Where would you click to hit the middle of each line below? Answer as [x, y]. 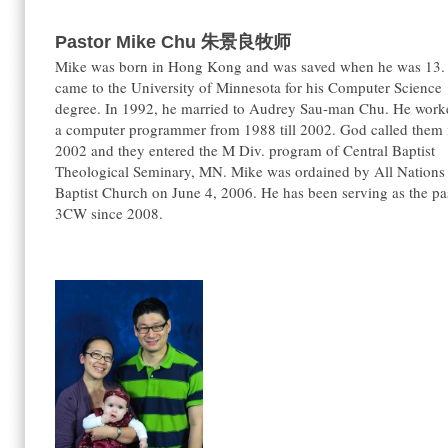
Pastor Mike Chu [128, 42]
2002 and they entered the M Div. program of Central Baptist [245, 150]
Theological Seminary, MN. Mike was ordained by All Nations [250, 171]
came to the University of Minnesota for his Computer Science [248, 87]
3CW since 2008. [109, 213]
